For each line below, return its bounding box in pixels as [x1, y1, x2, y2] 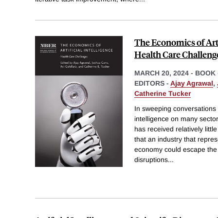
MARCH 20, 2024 [134, 69, 189, 77]
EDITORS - [134, 79, 170, 87]
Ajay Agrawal [170, 79, 213, 87]
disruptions [134, 156, 168, 164]
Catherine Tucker [134, 89, 191, 97]
